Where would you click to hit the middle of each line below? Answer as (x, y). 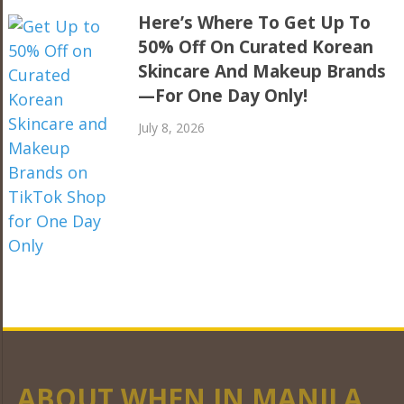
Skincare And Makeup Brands (262, 71)
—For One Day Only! (223, 95)
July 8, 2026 (172, 127)
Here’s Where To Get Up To (255, 22)
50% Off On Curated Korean (256, 46)
